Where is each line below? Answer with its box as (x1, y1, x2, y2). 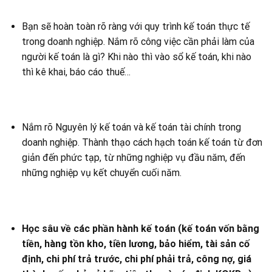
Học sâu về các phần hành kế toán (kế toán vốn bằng (21, 222, 259, 234)
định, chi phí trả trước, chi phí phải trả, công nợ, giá (21, 253, 251, 265)
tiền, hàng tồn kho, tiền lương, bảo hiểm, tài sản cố (21, 237, 250, 250)
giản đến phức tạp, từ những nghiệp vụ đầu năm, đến (21, 152, 245, 164)
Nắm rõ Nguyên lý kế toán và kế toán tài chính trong (21, 121, 241, 134)
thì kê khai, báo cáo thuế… (21, 66, 131, 78)
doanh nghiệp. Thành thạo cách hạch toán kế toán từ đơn (21, 137, 262, 149)
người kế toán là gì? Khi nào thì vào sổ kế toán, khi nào (21, 50, 251, 63)
